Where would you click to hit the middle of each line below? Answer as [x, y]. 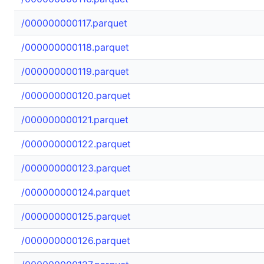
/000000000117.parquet [74, 23]
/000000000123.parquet [76, 168]
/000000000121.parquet [75, 120]
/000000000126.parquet [76, 240]
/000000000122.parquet [76, 144]
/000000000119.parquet [75, 71]
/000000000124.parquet [76, 192]
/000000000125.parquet [76, 216]
